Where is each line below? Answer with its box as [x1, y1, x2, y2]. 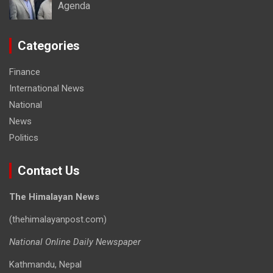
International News [9, 82, 84, 94]
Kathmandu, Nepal [9, 258, 82, 270]
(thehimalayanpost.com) [9, 213, 107, 225]
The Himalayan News [9, 191, 99, 202]
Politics [9, 132, 38, 143]
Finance [9, 66, 40, 77]
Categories [18, 38, 80, 53]
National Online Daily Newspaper [9, 236, 141, 247]
